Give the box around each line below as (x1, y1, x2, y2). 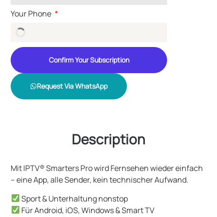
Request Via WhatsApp (37, 81, 108, 91)
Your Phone (11, 8, 53, 19)
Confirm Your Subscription (48, 55, 129, 64)
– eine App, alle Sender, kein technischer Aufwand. (11, 174, 189, 186)
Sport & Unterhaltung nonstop (19, 193, 128, 204)
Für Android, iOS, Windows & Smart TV (19, 204, 155, 216)
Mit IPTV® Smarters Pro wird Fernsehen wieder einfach (11, 163, 203, 174)
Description (72, 130, 145, 149)
